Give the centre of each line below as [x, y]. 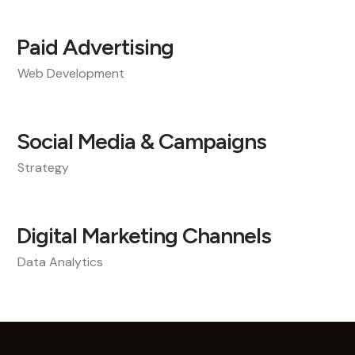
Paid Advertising [95, 47]
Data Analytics [60, 262]
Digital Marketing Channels [144, 235]
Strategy [43, 168]
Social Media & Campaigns [141, 141]
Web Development [71, 73]
